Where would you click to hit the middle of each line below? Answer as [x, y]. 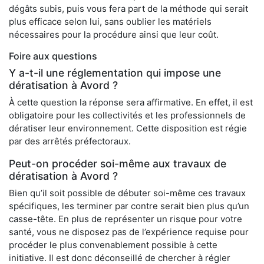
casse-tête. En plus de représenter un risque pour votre [126, 219]
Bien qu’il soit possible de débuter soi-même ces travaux [127, 193]
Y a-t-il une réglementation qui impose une [115, 73]
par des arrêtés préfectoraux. [70, 141]
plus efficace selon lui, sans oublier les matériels [110, 22]
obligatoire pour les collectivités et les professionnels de [127, 115]
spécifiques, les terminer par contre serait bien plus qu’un [129, 206]
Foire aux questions [53, 56]
